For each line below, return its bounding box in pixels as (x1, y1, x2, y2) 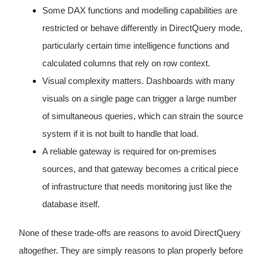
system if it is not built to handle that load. (42, 129, 198, 139)
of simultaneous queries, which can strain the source (42, 112, 243, 122)
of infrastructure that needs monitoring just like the (42, 182, 232, 192)
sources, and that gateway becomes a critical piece (42, 164, 238, 174)
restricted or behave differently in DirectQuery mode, (42, 23, 242, 33)
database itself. (42, 200, 100, 210)
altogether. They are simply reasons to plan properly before (18, 246, 243, 256)
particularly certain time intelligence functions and (42, 41, 229, 51)
